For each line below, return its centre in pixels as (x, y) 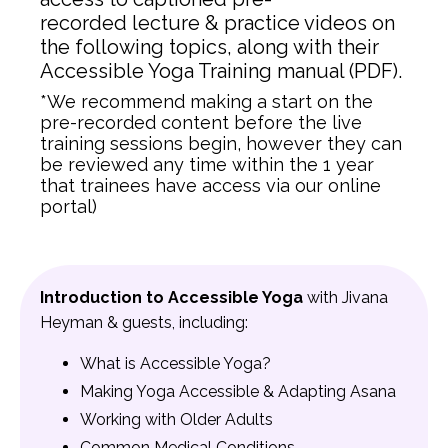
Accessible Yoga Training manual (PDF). (221, 70)
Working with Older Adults (176, 420)
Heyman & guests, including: (144, 322)
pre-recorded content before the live (201, 122)
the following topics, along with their (209, 46)
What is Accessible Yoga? (175, 363)
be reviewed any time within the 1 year (207, 164)
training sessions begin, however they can (221, 143)
